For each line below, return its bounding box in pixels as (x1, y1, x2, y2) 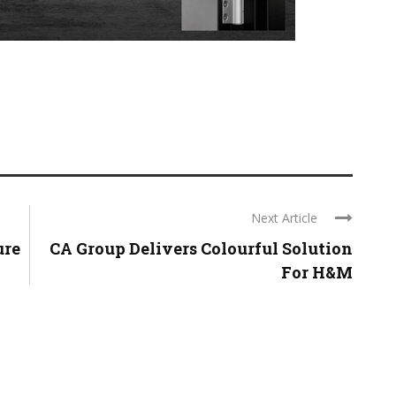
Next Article (251, 209, 317, 226)
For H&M (281, 261, 353, 283)
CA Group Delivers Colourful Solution (49, 237, 353, 259)
